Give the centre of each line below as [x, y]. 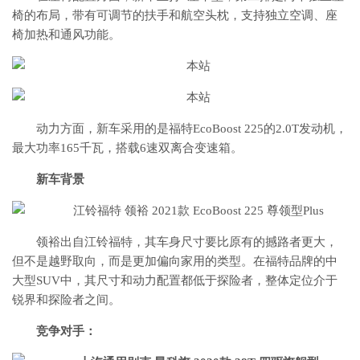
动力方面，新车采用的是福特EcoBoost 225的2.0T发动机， [192, 129]
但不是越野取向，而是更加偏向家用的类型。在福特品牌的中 [175, 261]
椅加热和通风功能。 [66, 35]
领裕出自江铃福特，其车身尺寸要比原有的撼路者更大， [187, 242]
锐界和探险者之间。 [66, 300]
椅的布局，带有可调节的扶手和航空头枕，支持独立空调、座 [175, 15]
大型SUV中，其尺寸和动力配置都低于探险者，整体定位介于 [175, 280]
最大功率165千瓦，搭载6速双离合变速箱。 [127, 148]
